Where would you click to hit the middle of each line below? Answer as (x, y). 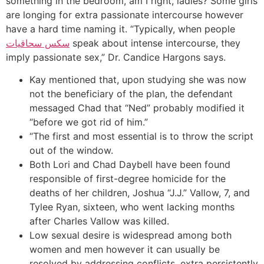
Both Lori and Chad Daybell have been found (130, 165)
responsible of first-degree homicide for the (128, 179)
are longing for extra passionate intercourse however (125, 15)
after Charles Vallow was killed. (99, 221)
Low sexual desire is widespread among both (131, 235)
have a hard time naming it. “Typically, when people (121, 29)
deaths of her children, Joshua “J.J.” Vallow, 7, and (140, 193)
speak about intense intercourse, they (155, 43)
